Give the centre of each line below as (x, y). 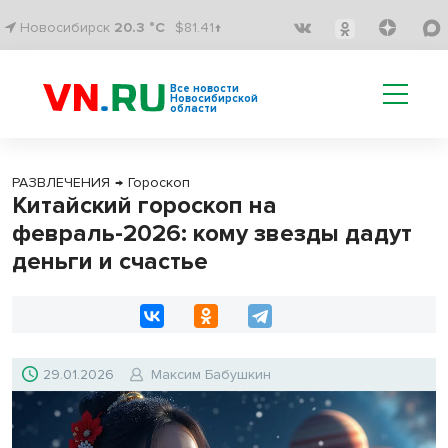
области (193, 108)
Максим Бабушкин (211, 374)
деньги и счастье (110, 261)
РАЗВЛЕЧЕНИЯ (61, 182)
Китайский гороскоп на (144, 205)
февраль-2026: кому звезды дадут (212, 233)
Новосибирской (214, 98)
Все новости (204, 88)
